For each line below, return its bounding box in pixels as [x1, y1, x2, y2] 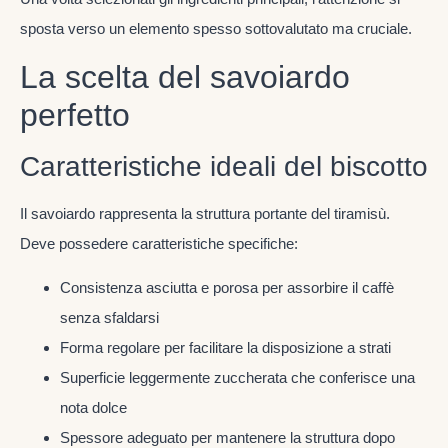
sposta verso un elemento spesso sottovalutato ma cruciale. [20, 19, 412, 37]
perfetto [20, 96, 130, 133]
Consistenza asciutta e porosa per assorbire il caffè [60, 279, 394, 297]
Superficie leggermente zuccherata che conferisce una [60, 369, 415, 387]
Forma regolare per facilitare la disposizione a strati [60, 339, 391, 357]
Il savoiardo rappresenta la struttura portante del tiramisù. [20, 204, 390, 222]
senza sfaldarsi [60, 309, 159, 327]
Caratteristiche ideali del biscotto [20, 150, 428, 182]
